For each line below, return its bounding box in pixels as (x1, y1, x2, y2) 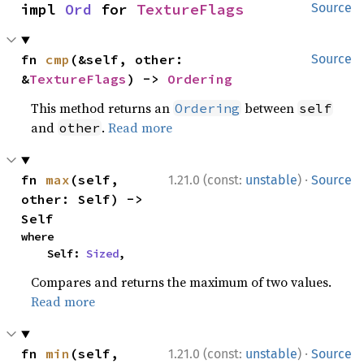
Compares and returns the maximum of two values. (31, 273, 332, 291)
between (241, 99, 298, 117)
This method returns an (31, 99, 174, 117)
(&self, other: (70, 51, 184, 67)
